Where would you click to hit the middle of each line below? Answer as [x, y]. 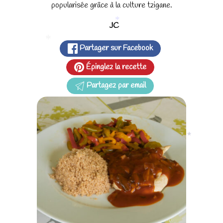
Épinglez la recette [115, 67]
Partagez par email [115, 86]
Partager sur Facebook [115, 48]
